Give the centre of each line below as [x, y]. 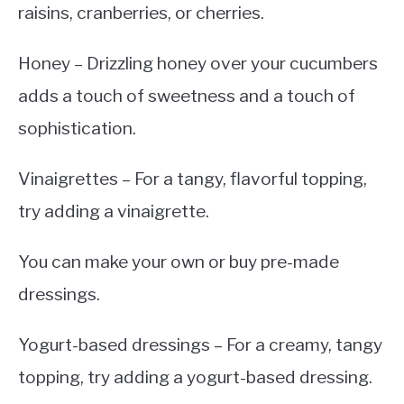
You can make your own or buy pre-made [179, 261]
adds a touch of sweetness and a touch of [187, 95]
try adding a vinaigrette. [114, 211]
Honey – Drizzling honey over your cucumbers [198, 63]
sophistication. [77, 128]
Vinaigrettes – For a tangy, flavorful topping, [193, 178]
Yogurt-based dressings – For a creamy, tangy [200, 344]
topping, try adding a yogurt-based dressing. [195, 376]
